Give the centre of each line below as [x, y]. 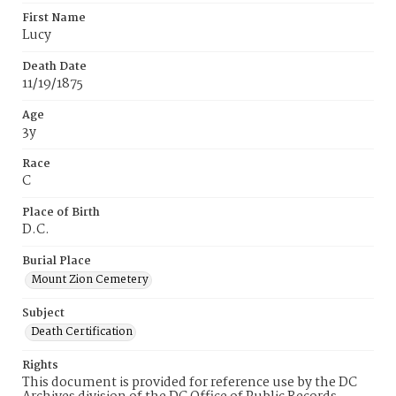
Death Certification [82, 332]
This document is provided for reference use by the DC [190, 383]
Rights [40, 366]
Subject [43, 313]
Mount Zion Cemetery [90, 280]
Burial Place [57, 261]
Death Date [54, 67]
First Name [54, 18]
